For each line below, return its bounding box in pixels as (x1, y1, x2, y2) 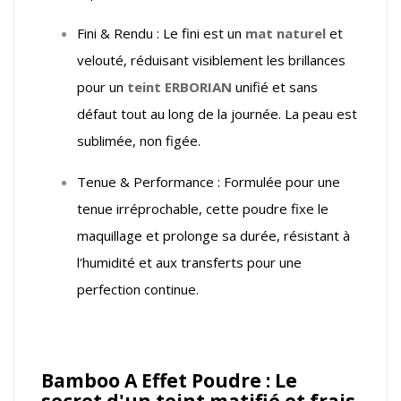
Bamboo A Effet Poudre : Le (41, 367, 297, 393)
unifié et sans (232, 77, 318, 96)
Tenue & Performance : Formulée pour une (77, 172, 340, 191)
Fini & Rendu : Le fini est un (77, 23, 245, 42)
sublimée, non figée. (77, 131, 200, 149)
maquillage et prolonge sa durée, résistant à (77, 226, 350, 244)
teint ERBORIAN (127, 77, 232, 96)
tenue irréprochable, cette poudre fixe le (77, 199, 328, 218)
